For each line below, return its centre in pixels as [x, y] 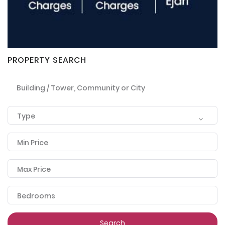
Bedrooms [36, 196]
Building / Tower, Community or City [81, 88]
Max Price [34, 169]
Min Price [33, 142]
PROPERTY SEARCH [47, 60]
